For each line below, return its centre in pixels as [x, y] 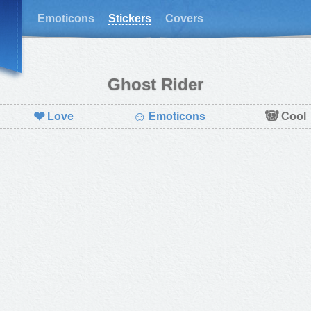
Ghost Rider [155, 84]
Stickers [130, 18]
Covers [184, 18]
